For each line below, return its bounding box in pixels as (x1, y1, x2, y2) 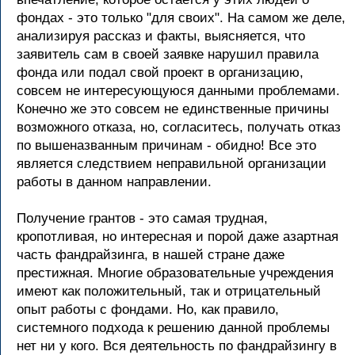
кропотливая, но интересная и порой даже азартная (17, 229, 338, 244)
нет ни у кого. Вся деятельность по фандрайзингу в (17, 338, 337, 353)
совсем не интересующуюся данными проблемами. (17, 83, 340, 98)
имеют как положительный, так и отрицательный (17, 284, 321, 299)
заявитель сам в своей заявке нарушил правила (17, 47, 319, 62)
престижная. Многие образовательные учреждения (17, 265, 334, 281)
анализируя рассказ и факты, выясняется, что (17, 29, 305, 44)
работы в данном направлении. (17, 174, 212, 189)
